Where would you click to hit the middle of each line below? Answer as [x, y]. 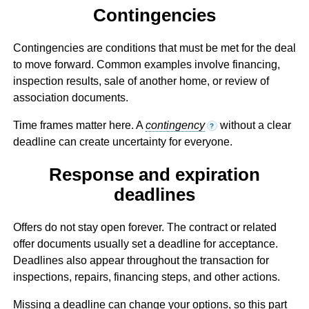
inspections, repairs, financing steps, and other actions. [146, 277]
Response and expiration [154, 175]
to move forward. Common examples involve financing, [146, 64]
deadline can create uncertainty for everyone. [122, 141]
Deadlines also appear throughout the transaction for [141, 261]
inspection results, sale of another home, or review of [141, 81]
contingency [175, 125]
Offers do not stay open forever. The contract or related [144, 228]
